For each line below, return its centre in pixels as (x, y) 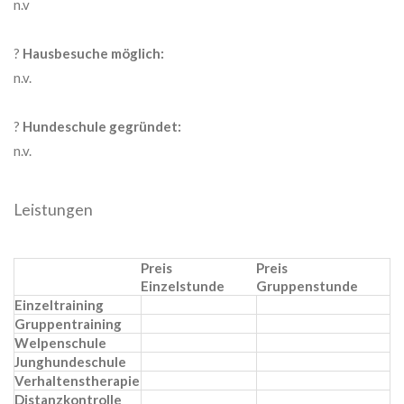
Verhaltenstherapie (78, 381)
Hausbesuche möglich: (94, 54)
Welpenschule (61, 343)
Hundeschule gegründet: (102, 127)
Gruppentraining (69, 324)
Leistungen (54, 209)
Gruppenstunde (307, 286)
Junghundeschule (71, 362)
